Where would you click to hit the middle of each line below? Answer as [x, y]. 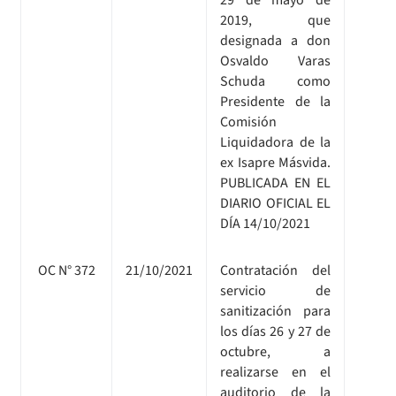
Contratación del [275, 270]
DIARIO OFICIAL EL [275, 203]
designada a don [275, 40]
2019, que [275, 20]
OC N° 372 [66, 270]
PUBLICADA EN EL [275, 183]
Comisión [248, 122]
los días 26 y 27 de [275, 331]
